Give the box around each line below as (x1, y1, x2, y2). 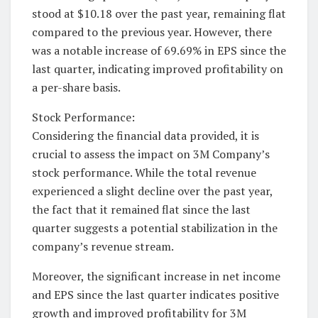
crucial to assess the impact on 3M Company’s (32, 146, 270, 163)
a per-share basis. (32, 79, 121, 96)
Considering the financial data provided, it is (32, 128, 259, 144)
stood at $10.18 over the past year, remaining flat (32, 6, 286, 22)
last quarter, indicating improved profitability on (32, 61, 283, 77)
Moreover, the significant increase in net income (32, 268, 280, 285)
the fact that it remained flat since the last (32, 202, 251, 218)
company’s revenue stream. (32, 238, 174, 255)
